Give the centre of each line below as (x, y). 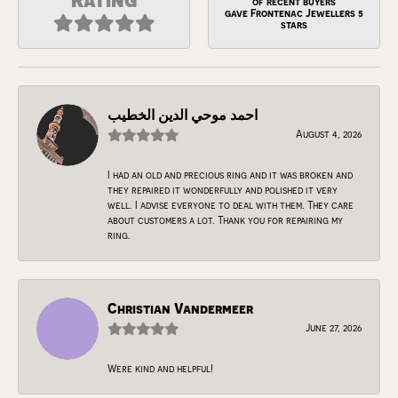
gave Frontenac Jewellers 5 (294, 13)
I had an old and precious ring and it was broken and (230, 174)
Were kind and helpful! (160, 368)
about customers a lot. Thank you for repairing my (225, 219)
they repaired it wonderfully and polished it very (223, 189)
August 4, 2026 (329, 133)
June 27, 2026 (334, 327)
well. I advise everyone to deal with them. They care (231, 204)
